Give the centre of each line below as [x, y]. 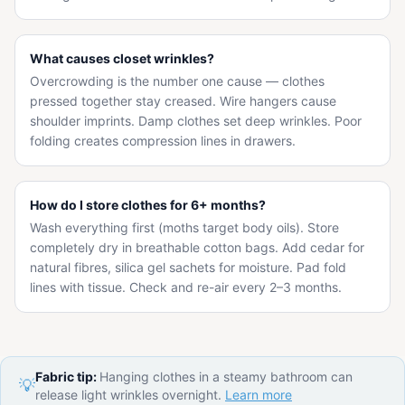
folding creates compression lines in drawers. [163, 141]
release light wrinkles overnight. [128, 395]
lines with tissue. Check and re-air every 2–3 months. [186, 287]
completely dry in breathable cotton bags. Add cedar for [197, 247]
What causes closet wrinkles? [122, 58]
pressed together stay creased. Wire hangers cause [183, 101]
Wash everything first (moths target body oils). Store [184, 227]
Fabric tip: [67, 377]
